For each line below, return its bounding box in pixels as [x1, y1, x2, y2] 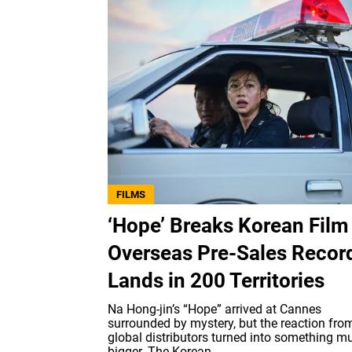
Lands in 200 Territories [108, 269, 324, 293]
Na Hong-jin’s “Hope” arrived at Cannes [108, 302, 321, 317]
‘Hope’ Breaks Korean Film [108, 214, 349, 238]
